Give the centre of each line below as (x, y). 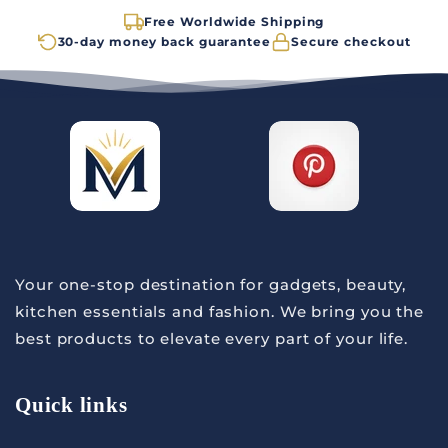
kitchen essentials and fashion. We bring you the (220, 311)
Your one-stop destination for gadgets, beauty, (211, 284)
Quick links (71, 404)
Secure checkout (350, 41)
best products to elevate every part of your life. (212, 338)
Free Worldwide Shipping (234, 21)
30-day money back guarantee (164, 41)
